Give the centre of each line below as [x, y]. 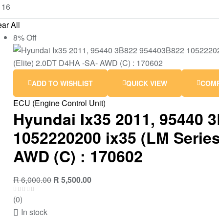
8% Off [25, 38]
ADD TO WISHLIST [62, 83]
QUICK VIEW [147, 83]
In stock [34, 212]
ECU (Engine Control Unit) [59, 103]
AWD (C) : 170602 [78, 156]
